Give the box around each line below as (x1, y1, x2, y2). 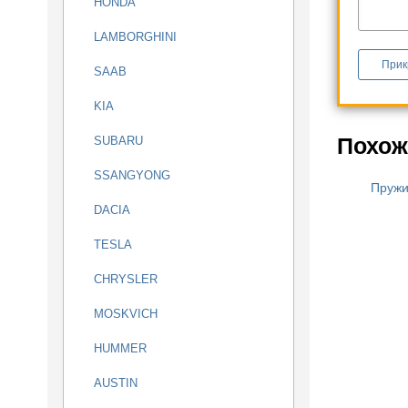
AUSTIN (94, 376, 138, 390)
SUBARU (94, 134, 143, 148)
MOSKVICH (94, 307, 158, 321)
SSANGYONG (94, 168, 170, 182)
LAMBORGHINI (94, 30, 177, 44)
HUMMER (94, 342, 147, 355)
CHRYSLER (94, 272, 158, 286)
